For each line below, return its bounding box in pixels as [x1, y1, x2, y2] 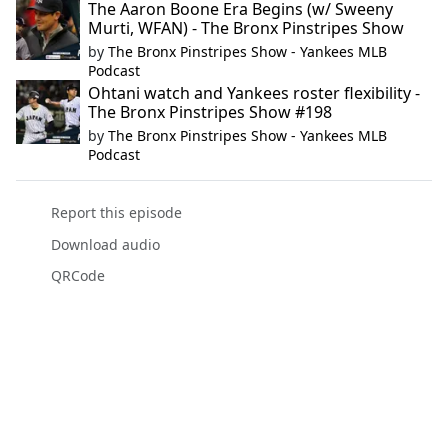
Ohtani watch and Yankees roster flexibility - [88, 82, 420, 105]
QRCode [50, 265, 105, 285]
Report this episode [50, 203, 182, 223]
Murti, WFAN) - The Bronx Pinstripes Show [88, 17, 404, 40]
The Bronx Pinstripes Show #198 [88, 101, 332, 124]
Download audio [50, 234, 160, 254]
